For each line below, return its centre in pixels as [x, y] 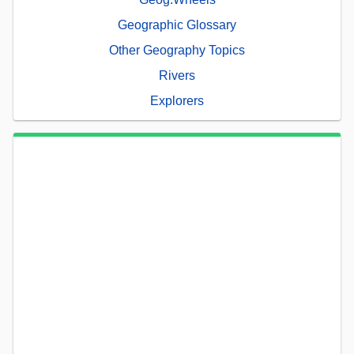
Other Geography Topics [177, 50]
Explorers [177, 100]
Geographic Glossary [177, 24]
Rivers [177, 75]
